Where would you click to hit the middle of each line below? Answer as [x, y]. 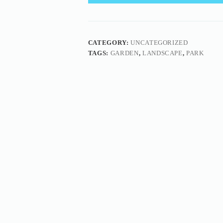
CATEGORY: [109, 43]
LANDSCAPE [162, 53]
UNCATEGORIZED [159, 43]
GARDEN [124, 53]
